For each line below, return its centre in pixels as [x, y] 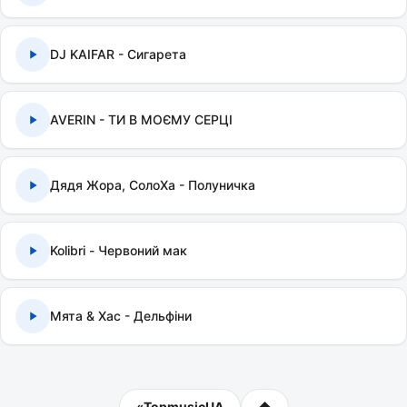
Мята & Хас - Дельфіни [121, 316]
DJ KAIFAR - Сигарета [118, 54]
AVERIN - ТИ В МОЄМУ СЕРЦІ [141, 119]
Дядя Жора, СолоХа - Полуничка [153, 185]
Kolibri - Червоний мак [119, 250]
